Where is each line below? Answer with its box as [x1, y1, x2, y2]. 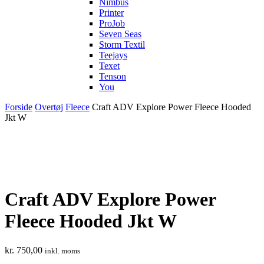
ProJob [99, 18, 125, 28]
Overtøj [35, 102, 63, 112]
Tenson [99, 71, 126, 81]
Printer [99, 8, 124, 18]
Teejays [99, 50, 127, 60]
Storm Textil [99, 39, 145, 49]
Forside [5, 102, 32, 112]
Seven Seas [99, 29, 141, 39]
